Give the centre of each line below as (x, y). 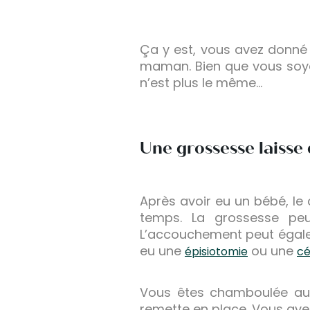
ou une (272, 251)
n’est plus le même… (201, 83)
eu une (162, 251)
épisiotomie (216, 252)
